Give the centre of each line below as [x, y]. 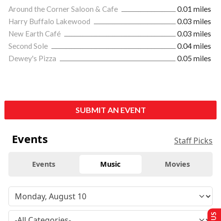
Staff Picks [193, 141]
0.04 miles [194, 46]
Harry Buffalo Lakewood [50, 21]
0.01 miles [194, 9]
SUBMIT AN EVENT [110, 110]
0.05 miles [194, 58]
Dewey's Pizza [33, 58]
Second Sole [29, 46]
